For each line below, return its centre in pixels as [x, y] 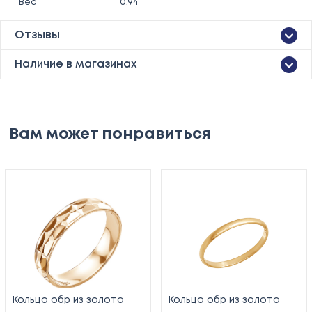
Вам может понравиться [110, 134]
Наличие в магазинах [76, 64]
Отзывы [37, 35]
